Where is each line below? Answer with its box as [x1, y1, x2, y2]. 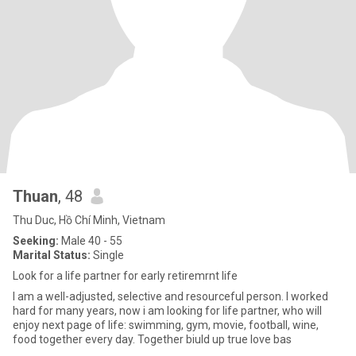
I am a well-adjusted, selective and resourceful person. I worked [13, 290, 328, 303]
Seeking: [13, 234, 59, 247]
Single [91, 249, 124, 261]
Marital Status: [13, 249, 91, 261]
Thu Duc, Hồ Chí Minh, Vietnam [13, 214, 165, 226]
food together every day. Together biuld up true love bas [13, 333, 292, 346]
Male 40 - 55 [59, 234, 122, 247]
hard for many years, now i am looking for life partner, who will [13, 304, 322, 317]
